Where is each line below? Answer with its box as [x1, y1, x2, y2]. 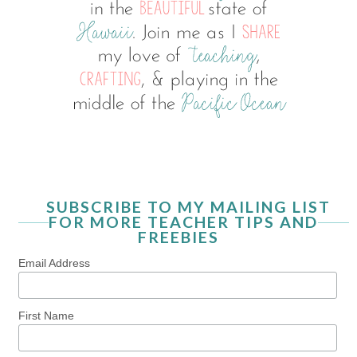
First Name [18, 308, 74, 322]
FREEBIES [138, 228, 220, 247]
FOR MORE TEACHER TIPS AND [49, 213, 319, 232]
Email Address [18, 257, 90, 270]
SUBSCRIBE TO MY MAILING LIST [45, 198, 331, 217]
